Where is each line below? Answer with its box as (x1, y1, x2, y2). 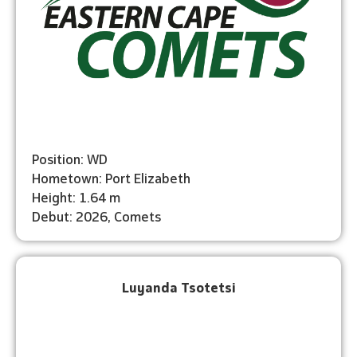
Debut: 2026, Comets (32, 206, 161, 225)
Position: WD (32, 148, 108, 167)
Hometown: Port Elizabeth (32, 167, 190, 186)
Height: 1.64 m (32, 186, 120, 206)
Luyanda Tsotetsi (122, 277, 235, 296)
